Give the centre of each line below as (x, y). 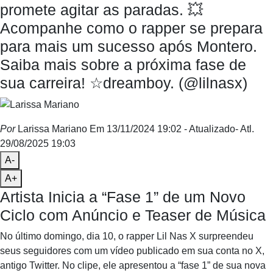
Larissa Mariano (51, 129)
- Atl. (245, 129)
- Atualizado (210, 129)
